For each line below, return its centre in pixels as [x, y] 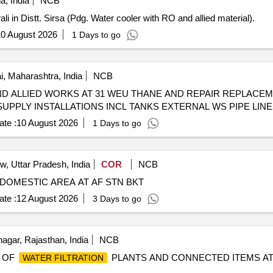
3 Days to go [117, 199]
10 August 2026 [47, 123]
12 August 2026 [47, 198]
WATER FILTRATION [63, 258]
